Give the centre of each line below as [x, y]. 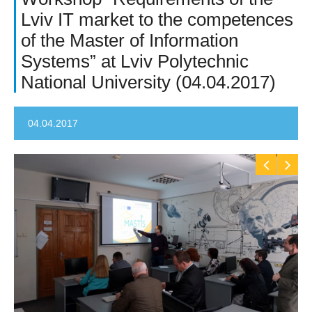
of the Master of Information [130, 40]
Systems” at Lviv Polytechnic [135, 61]
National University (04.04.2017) [148, 82]
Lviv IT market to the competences [157, 19]
